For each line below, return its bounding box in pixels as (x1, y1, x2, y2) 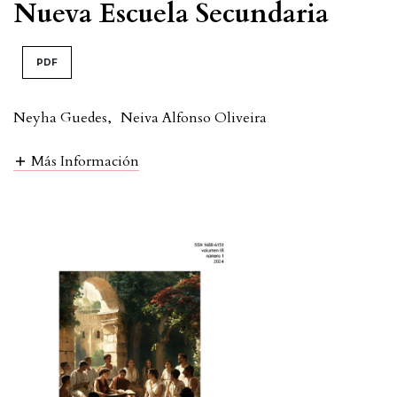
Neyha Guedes (13, 107, 107, 128)
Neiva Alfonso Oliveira (121, 107, 267, 128)
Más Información (31, 152, 139, 172)
